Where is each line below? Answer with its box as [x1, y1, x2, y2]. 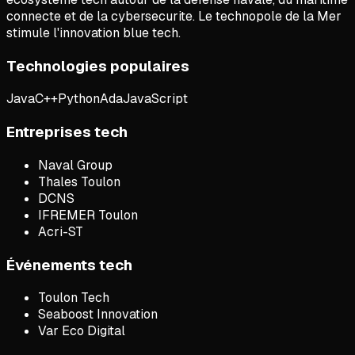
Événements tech [6, 254, 132, 275]
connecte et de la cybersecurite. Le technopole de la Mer [6, 8, 342, 25]
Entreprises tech [6, 122, 128, 143]
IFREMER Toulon [38, 206, 138, 223]
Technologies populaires [6, 55, 189, 76]
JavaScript [123, 90, 188, 108]
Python [58, 90, 100, 108]
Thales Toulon [38, 173, 120, 190]
